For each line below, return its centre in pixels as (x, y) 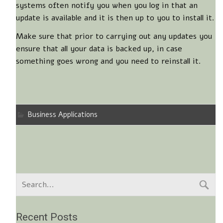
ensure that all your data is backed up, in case (99, 49)
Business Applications (63, 114)
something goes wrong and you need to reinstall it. (109, 61)
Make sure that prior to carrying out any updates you (114, 36)
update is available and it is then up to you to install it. (115, 18)
